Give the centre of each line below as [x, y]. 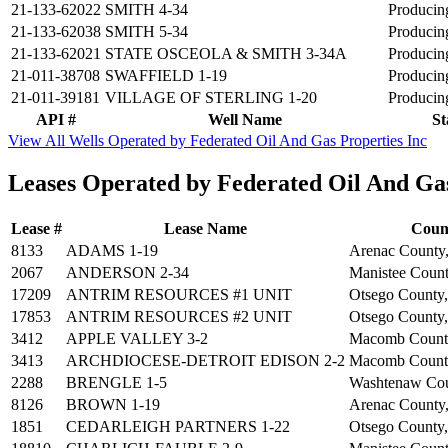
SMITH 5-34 [146, 32]
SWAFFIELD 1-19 [166, 76]
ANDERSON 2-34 [127, 272]
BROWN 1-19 [113, 404]
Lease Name [205, 228]
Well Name [244, 120]
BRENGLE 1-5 [116, 382]
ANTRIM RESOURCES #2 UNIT [179, 316]
